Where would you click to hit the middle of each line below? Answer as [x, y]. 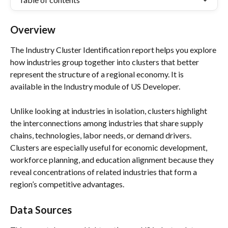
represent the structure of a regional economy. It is [98, 74]
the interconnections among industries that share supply [107, 123]
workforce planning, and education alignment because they [113, 160]
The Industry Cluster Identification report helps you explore [114, 50]
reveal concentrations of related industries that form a [104, 172]
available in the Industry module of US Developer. [95, 86]
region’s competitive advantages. [67, 184]
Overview [33, 30]
